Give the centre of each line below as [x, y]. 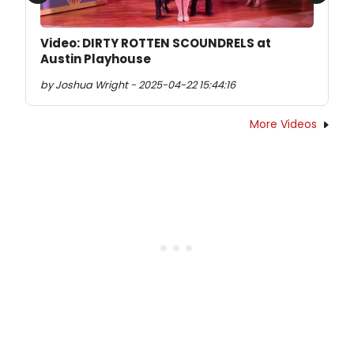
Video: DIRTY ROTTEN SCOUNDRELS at [156, 43]
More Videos [283, 124]
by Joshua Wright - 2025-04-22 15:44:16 [138, 85]
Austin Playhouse [96, 58]
